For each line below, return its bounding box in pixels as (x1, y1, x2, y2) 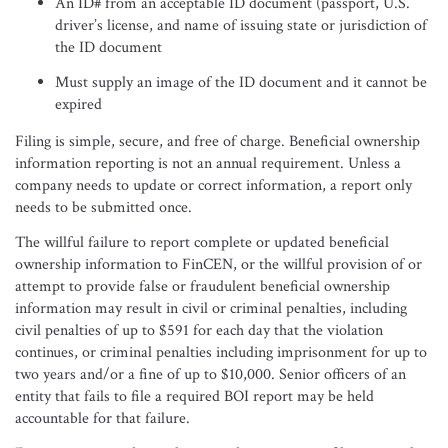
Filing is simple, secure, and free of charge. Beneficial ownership (15, 131, 420, 152)
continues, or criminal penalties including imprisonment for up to (15, 342, 427, 363)
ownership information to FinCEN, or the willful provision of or (15, 254, 422, 275)
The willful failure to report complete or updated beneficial (15, 232, 389, 253)
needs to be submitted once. (15, 197, 192, 218)
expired (55, 94, 102, 115)
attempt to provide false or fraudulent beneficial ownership (15, 276, 390, 297)
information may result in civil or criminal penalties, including (15, 298, 407, 319)
